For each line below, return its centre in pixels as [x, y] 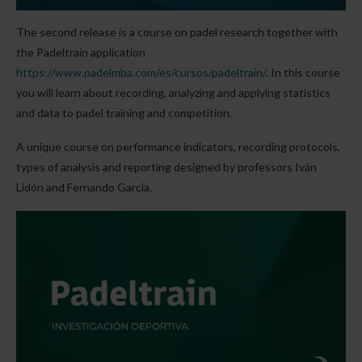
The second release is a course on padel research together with [177, 32]
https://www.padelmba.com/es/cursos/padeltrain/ [141, 73]
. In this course [303, 73]
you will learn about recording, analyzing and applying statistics [173, 93]
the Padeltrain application [81, 53]
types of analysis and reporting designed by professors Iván [166, 167]
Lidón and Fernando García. [84, 187]
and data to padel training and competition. [124, 113]
